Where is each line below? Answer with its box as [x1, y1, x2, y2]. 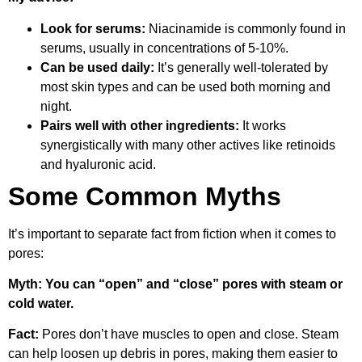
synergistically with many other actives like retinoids [40, 137, 335, 152]
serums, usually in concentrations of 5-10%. [40, 40, 288, 55]
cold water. [8, 297, 74, 310]
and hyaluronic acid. [40, 157, 156, 171]
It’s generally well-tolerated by [154, 60, 328, 74]
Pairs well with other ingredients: [40, 118, 239, 133]
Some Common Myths [8, 181, 281, 211]
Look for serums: [40, 21, 145, 36]
